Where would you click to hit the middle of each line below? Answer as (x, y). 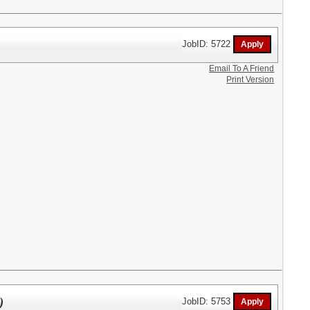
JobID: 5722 (208, 44)
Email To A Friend (242, 69)
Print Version (250, 80)
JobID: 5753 (208, 301)
